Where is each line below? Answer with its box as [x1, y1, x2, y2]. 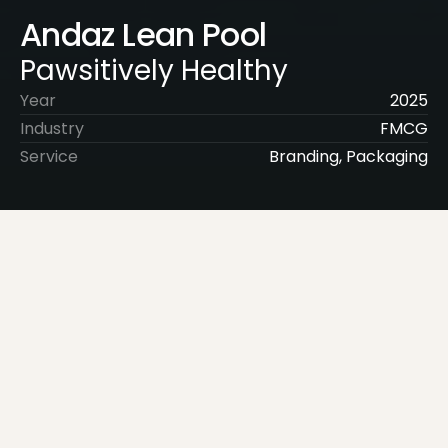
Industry [20, 117, 84, 140]
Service [20, 145, 78, 168]
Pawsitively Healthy [20, 51, 288, 90]
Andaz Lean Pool [20, 12, 267, 57]
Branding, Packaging [269, 145, 428, 168]
